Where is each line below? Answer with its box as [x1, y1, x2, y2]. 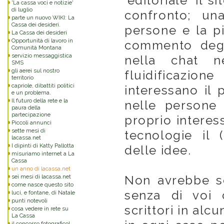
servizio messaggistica [11, 52, 72, 59]
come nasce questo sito [11, 181, 73, 188]
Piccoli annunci [11, 119, 51, 126]
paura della [11, 104, 40, 111]
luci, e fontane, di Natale [11, 189, 75, 196]
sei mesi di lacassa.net [11, 173, 71, 180]
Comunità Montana [11, 44, 61, 51]
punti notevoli [11, 197, 47, 204]
